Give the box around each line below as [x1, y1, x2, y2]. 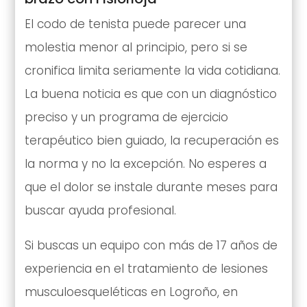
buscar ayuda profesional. [24, 202, 176, 219]
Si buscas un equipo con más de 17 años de [24, 237, 278, 254]
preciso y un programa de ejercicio [24, 109, 228, 126]
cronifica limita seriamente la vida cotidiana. [24, 62, 280, 79]
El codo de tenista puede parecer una [24, 16, 246, 33]
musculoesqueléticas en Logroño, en [24, 284, 238, 301]
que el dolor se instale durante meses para [24, 179, 278, 196]
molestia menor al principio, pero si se [24, 39, 247, 56]
